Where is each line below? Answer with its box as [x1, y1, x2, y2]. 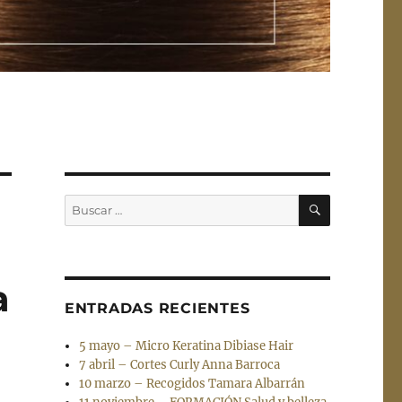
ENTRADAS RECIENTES [64, 300, 250, 318]
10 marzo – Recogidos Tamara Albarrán [79, 376, 306, 392]
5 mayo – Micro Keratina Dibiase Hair [79, 338, 294, 354]
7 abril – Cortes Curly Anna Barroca [79, 357, 281, 373]
